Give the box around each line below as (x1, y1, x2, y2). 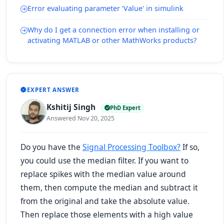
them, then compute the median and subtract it (20, 182, 198, 193)
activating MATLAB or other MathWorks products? (27, 35, 196, 45)
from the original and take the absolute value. (20, 195, 189, 206)
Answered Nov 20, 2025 (46, 113, 114, 122)
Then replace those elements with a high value (20, 209, 193, 220)
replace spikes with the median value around (20, 168, 186, 179)
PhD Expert (110, 103, 140, 111)
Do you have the (20, 141, 82, 152)
